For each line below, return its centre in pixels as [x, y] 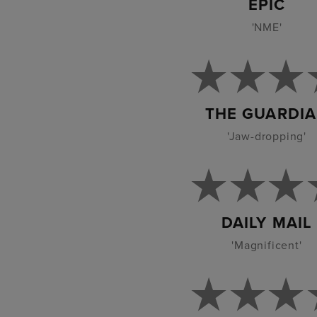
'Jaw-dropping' [267, 136]
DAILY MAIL [267, 223]
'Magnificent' [267, 245]
